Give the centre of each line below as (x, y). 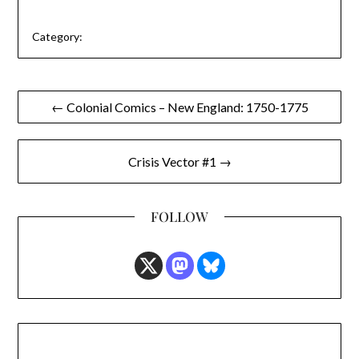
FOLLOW (179, 217)
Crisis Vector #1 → (179, 162)
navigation (63, 129)
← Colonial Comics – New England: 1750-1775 (179, 107)
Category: (57, 36)
